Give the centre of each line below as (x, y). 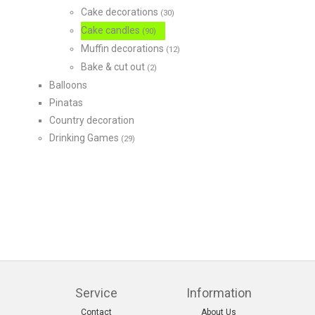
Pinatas (66, 103)
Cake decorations (121, 12)
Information (219, 293)
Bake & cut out (114, 67)
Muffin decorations (123, 49)
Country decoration (92, 121)
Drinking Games (85, 138)
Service (96, 293)
